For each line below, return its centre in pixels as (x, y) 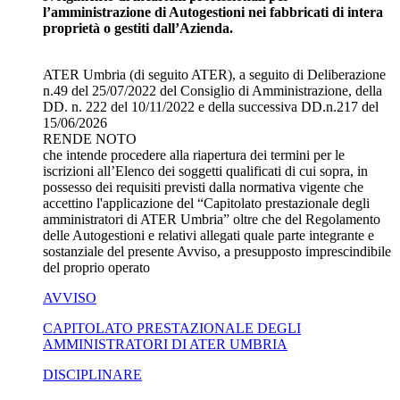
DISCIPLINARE (92, 374)
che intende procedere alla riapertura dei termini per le (194, 154)
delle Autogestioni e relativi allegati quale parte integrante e (208, 235)
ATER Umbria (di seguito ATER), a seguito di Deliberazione (214, 74)
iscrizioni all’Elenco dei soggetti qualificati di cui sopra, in (205, 171)
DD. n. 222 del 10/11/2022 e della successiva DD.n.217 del (211, 106)
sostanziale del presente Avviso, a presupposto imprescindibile (217, 251)
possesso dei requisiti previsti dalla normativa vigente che (203, 187)
